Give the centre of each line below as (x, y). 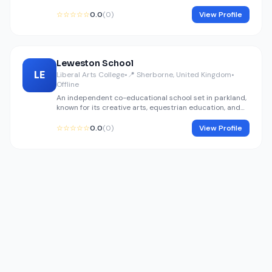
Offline (68, 84)
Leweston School (95, 63)
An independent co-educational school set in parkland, (151, 98)
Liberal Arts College (90, 75)
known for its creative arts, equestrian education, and (148, 107)
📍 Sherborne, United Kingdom (179, 75)
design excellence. (88, 117)
